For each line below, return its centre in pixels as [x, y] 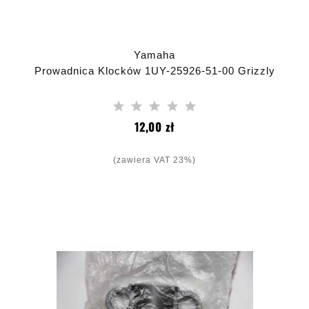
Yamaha [154, 55]
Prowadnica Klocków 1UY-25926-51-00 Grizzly [154, 71]
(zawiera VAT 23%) [154, 160]
